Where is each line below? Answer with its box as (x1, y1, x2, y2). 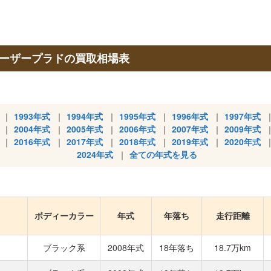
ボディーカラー (34, 209, 94, 221)
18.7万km (214, 241, 251, 253)
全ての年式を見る (129, 148, 197, 160)
